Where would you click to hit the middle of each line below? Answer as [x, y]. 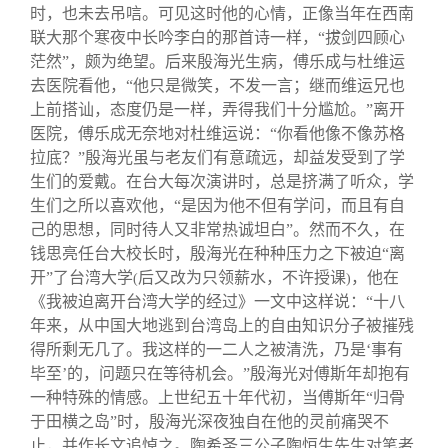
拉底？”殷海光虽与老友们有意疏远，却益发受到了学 [217, 157]
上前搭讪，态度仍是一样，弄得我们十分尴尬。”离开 [217, 109]
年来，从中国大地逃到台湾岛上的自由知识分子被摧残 [222, 325]
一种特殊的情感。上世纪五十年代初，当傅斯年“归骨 [217, 397]
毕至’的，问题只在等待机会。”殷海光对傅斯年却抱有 [220, 373]
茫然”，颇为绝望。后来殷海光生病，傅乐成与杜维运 [217, 61]
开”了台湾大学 [81, 277]
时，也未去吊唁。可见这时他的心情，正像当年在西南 [222, 13]
